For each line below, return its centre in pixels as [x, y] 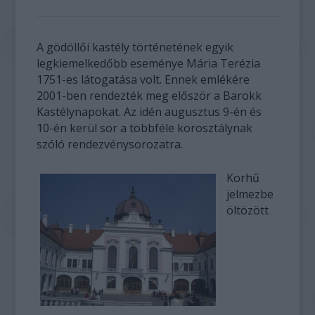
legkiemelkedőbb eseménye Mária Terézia [149, 63]
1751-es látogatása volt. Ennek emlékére [143, 79]
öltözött [248, 210]
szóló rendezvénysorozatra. [110, 144]
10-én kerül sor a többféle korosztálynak [145, 128]
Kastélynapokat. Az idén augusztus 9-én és [149, 112]
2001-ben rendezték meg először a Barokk [149, 96]
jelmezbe [250, 194]
